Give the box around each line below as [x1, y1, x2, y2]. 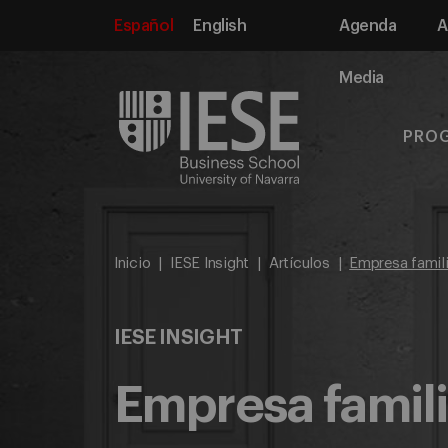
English [193, 18, 247, 34]
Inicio [114, 256, 151, 272]
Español [114, 18, 174, 34]
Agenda [339, 18, 397, 34]
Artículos [268, 256, 330, 272]
